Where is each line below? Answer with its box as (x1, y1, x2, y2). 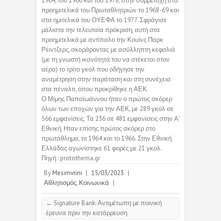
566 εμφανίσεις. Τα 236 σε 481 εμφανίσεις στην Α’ (41, 114, 180, 123)
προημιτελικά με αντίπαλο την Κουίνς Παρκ (41, 36, 163, 44)
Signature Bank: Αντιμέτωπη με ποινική (52, 199, 162, 208)
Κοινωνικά (79, 179, 109, 187)
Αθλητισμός (44, 179, 76, 187)
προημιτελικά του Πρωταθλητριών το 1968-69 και (41, 6, 179, 15)
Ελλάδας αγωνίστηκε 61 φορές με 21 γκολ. (41, 144, 162, 153)
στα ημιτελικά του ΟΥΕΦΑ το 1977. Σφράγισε (41, 16, 167, 25)
